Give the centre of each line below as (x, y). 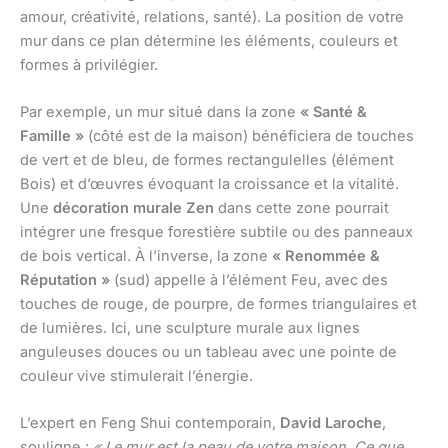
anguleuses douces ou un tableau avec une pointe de (208, 352)
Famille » (52, 136)
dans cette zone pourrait (301, 208)
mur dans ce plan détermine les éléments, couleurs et (209, 40)
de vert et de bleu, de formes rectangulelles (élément (207, 160)
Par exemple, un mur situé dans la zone (160, 112)
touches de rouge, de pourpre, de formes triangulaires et (218, 304)
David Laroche (331, 423)
